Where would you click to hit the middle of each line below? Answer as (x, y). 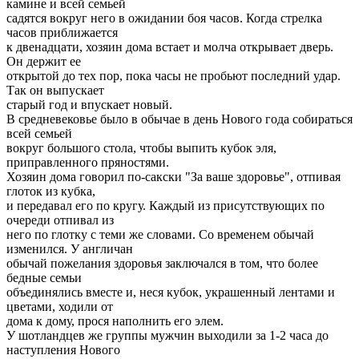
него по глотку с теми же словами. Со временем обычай (160, 234)
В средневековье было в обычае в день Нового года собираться (179, 119)
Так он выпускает (55, 90)
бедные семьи (44, 277)
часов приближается (62, 32)
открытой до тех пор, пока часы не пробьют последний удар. (173, 75)
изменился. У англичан (70, 248)
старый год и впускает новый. (89, 104)
